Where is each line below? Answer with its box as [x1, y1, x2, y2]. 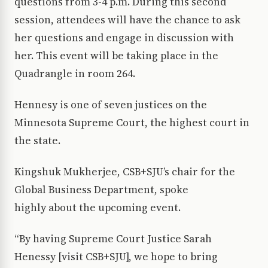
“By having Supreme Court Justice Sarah [14, 232, 212, 246]
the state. [14, 133, 65, 148]
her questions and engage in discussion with [14, 31, 234, 45]
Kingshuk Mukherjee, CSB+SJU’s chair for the [14, 165, 235, 179]
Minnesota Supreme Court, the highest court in [14, 115, 249, 130]
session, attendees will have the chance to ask [14, 13, 240, 28]
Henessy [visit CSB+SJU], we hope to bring [14, 249, 218, 264]
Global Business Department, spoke [14, 182, 188, 197]
